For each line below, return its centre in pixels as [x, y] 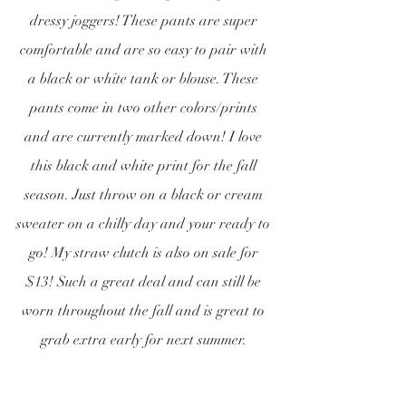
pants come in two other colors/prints [145, 107]
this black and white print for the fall [145, 165]
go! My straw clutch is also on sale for [145, 252]
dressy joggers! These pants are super [145, 20]
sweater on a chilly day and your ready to [145, 223]
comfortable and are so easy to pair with [145, 49]
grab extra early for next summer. [145, 339]
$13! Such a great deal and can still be [145, 281]
